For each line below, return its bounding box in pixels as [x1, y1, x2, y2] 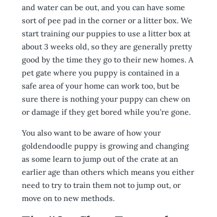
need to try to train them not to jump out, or [21, 180, 181, 190]
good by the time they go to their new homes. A [21, 55, 193, 64]
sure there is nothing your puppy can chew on [21, 94, 190, 104]
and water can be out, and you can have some [21, 2, 185, 12]
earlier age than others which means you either [21, 167, 194, 177]
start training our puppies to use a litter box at [21, 29, 190, 38]
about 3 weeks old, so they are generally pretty [21, 42, 192, 51]
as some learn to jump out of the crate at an [21, 154, 178, 164]
